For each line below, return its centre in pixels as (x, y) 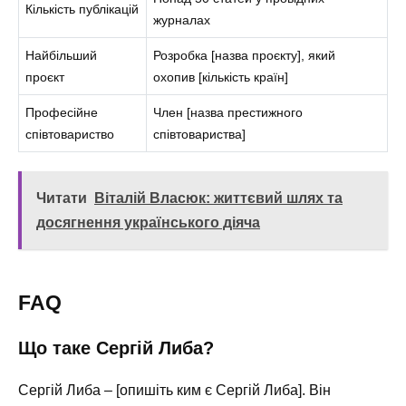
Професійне (62, 112)
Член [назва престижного (228, 112)
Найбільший (62, 55)
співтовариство (70, 134)
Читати (62, 198)
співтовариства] (200, 134)
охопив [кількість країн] (221, 77)
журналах (182, 19)
